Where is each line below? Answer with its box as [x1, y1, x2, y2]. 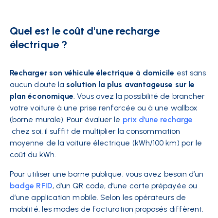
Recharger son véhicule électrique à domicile [10, 68, 175, 77]
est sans [176, 68, 206, 77]
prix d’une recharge [122, 115, 193, 124]
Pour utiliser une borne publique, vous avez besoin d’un [10, 169, 206, 179]
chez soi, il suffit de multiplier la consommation [12, 127, 181, 136]
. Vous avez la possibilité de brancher [73, 91, 205, 101]
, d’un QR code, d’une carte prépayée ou [52, 181, 197, 190]
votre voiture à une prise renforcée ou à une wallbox [10, 103, 198, 112]
